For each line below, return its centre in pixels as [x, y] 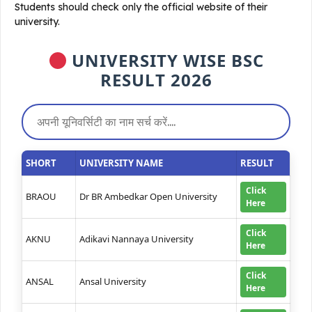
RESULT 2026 [156, 80]
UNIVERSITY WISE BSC [166, 61]
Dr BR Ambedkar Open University [148, 197]
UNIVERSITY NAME [121, 163]
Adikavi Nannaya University [136, 239]
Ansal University [113, 282]
